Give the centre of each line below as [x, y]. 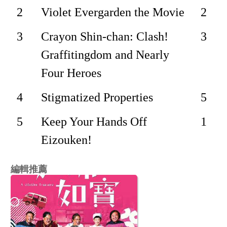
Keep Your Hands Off [94, 121]
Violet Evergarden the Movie [113, 12]
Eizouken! [67, 140]
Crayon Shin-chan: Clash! [105, 36]
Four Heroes [71, 73]
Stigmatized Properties [97, 97]
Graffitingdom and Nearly [105, 54]
